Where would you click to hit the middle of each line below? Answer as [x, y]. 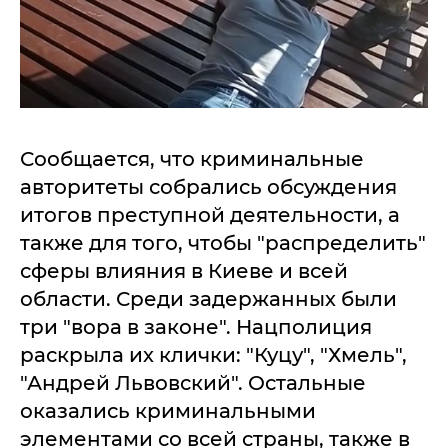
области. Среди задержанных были [208, 298]
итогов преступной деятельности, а [210, 214]
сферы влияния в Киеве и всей [184, 270]
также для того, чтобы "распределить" [223, 242]
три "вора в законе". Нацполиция [196, 326]
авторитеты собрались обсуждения [208, 186]
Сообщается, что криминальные [192, 158]
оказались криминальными [168, 410]
